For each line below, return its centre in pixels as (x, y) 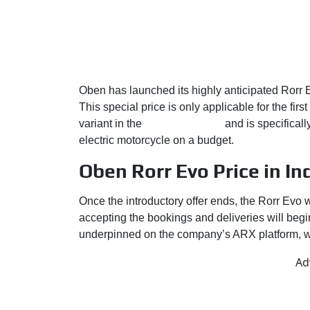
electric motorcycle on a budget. (156, 140)
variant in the (112, 123)
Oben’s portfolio (183, 123)
